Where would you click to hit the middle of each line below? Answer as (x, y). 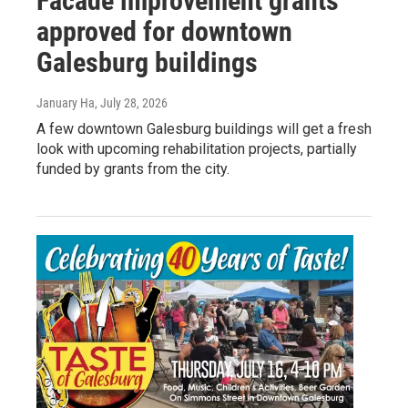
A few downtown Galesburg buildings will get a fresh (204, 128)
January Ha (66, 102)
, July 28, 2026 (131, 102)
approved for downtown (164, 31)
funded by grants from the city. (133, 168)
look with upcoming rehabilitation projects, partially (197, 148)
